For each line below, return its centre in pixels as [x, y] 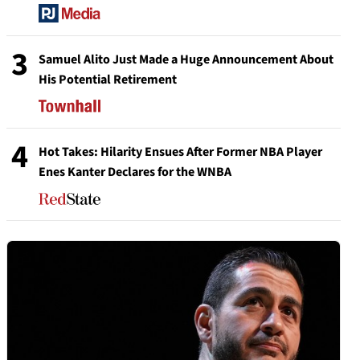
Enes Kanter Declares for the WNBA [135, 172]
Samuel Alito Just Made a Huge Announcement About [186, 60]
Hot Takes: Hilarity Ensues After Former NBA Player [180, 152]
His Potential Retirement [108, 80]
